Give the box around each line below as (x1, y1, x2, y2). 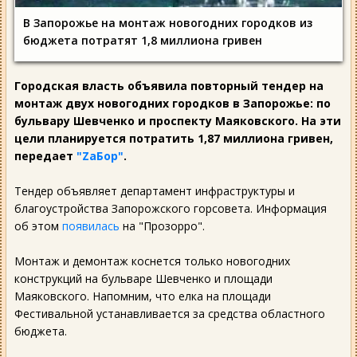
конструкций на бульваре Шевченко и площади (14, 270, 273, 286)
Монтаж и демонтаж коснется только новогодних (14, 253, 290, 269)
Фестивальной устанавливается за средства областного (14, 305, 325, 321)
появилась (62, 218, 120, 233)
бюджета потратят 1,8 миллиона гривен (23, 32, 262, 48)
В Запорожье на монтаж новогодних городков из (23, 14, 312, 30)
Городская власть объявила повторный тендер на (14, 77, 324, 93)
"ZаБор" (76, 147, 124, 163)
